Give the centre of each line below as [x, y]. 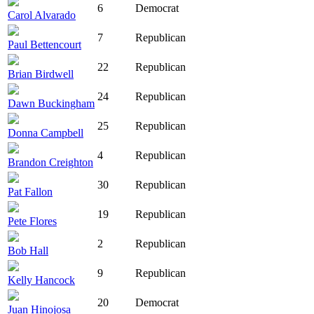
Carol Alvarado [42, 15]
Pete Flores [32, 221]
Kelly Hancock [41, 280]
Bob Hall [28, 251]
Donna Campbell [46, 133]
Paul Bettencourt [45, 45]
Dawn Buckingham [51, 104]
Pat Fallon [30, 192]
